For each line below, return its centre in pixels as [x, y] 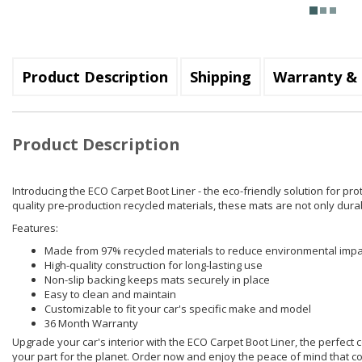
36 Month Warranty [91, 324]
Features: [35, 228]
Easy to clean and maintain [110, 295]
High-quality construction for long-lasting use [154, 265]
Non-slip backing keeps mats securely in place [157, 280]
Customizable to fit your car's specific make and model [178, 309]
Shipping [221, 77]
